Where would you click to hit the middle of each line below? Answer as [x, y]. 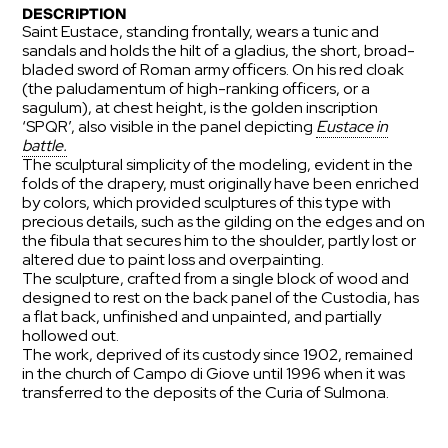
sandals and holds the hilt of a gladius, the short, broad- [219, 51]
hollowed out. [71, 336]
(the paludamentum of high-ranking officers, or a [196, 89]
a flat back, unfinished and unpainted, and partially [202, 317]
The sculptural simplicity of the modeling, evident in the [218, 165]
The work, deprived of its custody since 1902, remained [218, 355]
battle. [45, 146]
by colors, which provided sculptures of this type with [207, 203]
